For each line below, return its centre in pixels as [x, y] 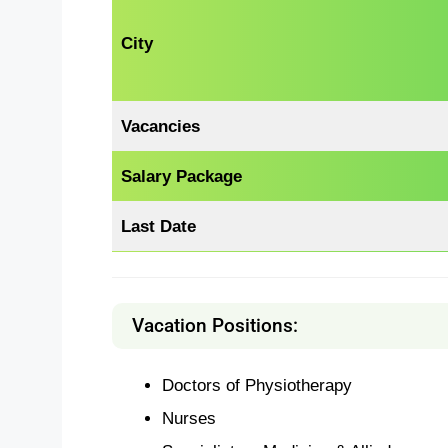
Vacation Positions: [215, 325]
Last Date [159, 226]
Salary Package [182, 176]
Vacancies [161, 126]
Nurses [188, 417]
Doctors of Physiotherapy [256, 384]
